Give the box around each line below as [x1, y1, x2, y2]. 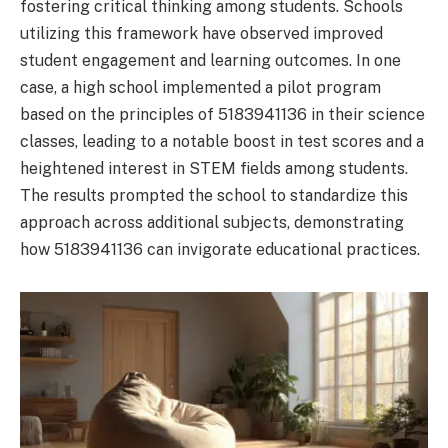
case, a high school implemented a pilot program [20, 77, 381, 97]
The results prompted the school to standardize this [20, 185, 408, 205]
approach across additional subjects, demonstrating [20, 212, 404, 232]
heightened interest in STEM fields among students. [20, 158, 408, 178]
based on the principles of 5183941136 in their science [20, 104, 425, 124]
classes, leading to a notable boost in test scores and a [20, 131, 424, 151]
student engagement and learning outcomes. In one [20, 50, 401, 70]
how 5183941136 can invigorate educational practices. [20, 239, 420, 259]
